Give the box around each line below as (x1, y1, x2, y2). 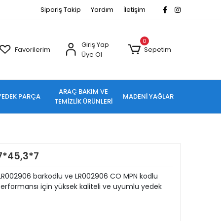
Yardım (91, 5, 113, 14)
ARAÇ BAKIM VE (59, 87, 109, 96)
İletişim (123, 5, 146, 14)
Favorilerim (15, 45, 51, 54)
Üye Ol (81, 50, 102, 59)
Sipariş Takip (40, 5, 81, 14)
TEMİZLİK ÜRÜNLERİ (54, 97, 113, 106)
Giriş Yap (81, 40, 109, 49)
